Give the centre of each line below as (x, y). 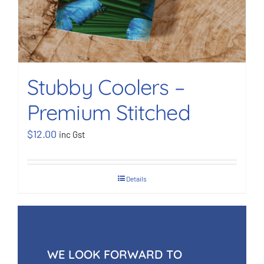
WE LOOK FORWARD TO (114, 255)
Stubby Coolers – (106, 87)
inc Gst (72, 135)
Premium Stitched (109, 113)
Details (136, 179)
